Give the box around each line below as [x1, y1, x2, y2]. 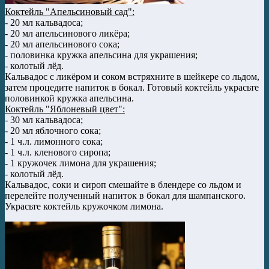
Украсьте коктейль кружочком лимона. [5, 201, 163, 212]
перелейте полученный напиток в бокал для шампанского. [5, 190, 246, 201]
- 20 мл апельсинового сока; [5, 39, 119, 50]
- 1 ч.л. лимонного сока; [5, 136, 103, 147]
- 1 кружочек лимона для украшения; [5, 158, 156, 169]
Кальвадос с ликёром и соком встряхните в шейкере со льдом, [5, 71, 259, 82]
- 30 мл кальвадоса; [5, 115, 83, 125]
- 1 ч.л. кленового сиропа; [5, 147, 110, 158]
